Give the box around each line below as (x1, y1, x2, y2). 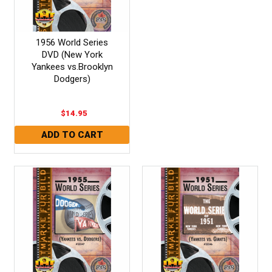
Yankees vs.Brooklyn (31, 61, 113, 72)
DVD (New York (41, 49, 103, 60)
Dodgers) (53, 73, 90, 84)
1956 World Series (36, 36, 109, 48)
